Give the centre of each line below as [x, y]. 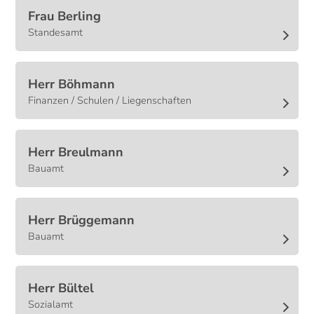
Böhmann [87, 84]
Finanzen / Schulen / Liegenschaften [110, 101]
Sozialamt [51, 305]
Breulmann [91, 152]
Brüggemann [97, 220]
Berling [80, 16]
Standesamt [56, 33]
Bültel [76, 288]
